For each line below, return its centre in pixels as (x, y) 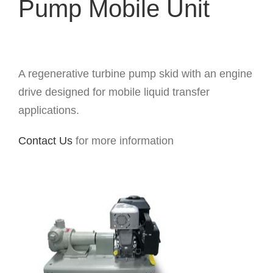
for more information (123, 140)
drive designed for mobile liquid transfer (114, 92)
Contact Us (45, 140)
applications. (48, 110)
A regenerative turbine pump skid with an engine (135, 73)
